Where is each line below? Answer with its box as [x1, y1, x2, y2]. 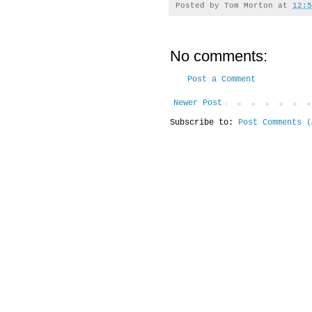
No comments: [170, 47, 267, 65]
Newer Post [173, 98, 222, 109]
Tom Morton [224, 1, 273, 10]
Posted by [175, 1, 224, 10]
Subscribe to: [170, 118, 238, 128]
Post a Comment [187, 75, 256, 85]
